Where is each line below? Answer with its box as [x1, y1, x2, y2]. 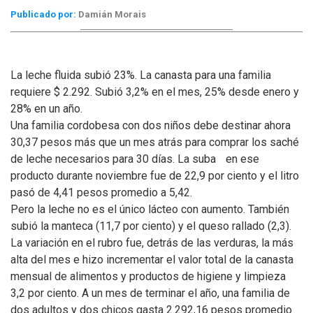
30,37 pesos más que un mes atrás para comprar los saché [10, 136, 299, 149]
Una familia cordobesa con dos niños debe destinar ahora [10, 119, 291, 132]
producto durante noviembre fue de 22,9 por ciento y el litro [10, 169, 299, 182]
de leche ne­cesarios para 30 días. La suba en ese [10, 152, 259, 166]
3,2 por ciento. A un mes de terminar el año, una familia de [10, 286, 290, 300]
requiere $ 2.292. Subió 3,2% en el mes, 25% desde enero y [10, 85, 299, 99]
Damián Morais [76, 9, 146, 20]
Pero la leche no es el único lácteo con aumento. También [10, 203, 289, 216]
